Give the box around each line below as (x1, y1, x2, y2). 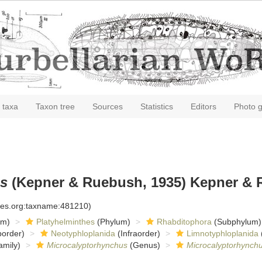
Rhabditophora (156, 217, 212, 226)
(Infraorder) (115, 229, 160, 238)
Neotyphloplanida (50, 229, 115, 238)
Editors (191, 102, 216, 111)
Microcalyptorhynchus (46, 240, 127, 250)
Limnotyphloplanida (186, 229, 258, 238)
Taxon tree (36, 102, 75, 111)
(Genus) (127, 240, 160, 250)
